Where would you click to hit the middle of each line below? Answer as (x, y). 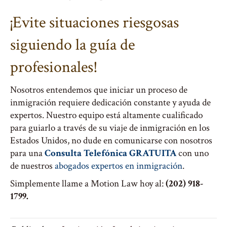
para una (27, 153)
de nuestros (32, 166)
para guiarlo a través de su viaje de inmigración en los (110, 128)
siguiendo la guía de (72, 45)
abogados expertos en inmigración (119, 166)
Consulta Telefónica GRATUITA (110, 153)
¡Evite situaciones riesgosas (94, 23)
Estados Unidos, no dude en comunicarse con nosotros (111, 141)
